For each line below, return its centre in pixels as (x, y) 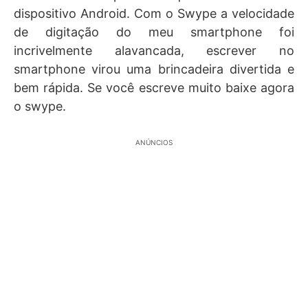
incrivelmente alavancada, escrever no (154, 50)
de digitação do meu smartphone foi (154, 32)
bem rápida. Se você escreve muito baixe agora (154, 87)
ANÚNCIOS (154, 142)
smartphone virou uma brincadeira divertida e (154, 69)
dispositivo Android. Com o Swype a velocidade (154, 13)
